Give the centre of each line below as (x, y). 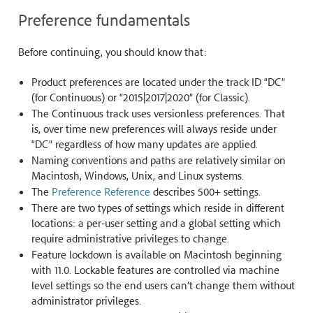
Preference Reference (101, 191)
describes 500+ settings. (205, 191)
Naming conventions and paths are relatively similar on (158, 160)
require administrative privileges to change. (130, 238)
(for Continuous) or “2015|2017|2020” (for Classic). (140, 97)
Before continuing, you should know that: (112, 51)
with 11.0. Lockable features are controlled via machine (155, 269)
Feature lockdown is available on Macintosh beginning (156, 254)
